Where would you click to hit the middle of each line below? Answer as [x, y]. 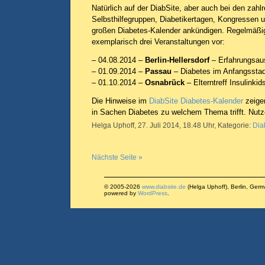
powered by [121, 193]
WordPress [152, 193]
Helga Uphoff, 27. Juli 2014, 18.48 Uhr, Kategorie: [172, 125]
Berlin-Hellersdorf [177, 60]
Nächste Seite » [117, 157]
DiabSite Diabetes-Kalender [196, 101]
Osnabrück [165, 83]
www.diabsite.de [164, 187]
